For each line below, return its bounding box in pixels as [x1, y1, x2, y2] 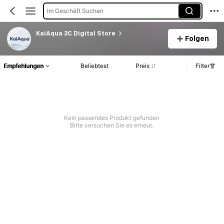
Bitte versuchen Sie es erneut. [70, 121, 154, 129]
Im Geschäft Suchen [46, 6, 103, 14]
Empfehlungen [3, 62, 43, 70]
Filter [195, 62, 209, 70]
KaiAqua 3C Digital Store [35, 29, 115, 37]
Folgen [185, 34, 209, 42]
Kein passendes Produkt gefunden [64, 114, 160, 122]
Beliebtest [80, 62, 108, 70]
